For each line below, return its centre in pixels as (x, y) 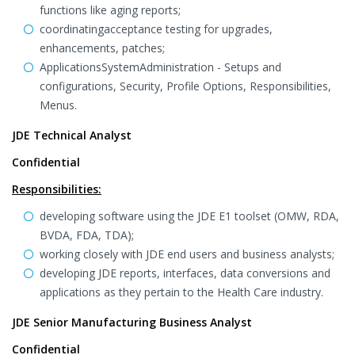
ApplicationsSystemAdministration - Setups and (160, 67)
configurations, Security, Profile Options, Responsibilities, (185, 86)
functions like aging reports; (110, 10)
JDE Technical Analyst (72, 135)
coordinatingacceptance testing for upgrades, (156, 29)
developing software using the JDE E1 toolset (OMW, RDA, (189, 216)
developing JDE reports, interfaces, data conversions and (185, 273)
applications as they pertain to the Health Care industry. (181, 292)
